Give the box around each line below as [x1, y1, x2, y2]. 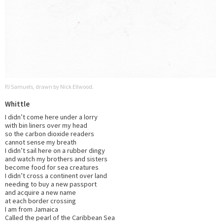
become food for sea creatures [5, 162, 99, 172]
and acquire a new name [5, 187, 76, 197]
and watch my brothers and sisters [5, 154, 108, 163]
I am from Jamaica [5, 204, 58, 214]
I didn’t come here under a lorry [5, 112, 98, 121]
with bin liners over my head [5, 120, 87, 130]
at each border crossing [5, 196, 76, 205]
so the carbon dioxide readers [5, 129, 94, 138]
